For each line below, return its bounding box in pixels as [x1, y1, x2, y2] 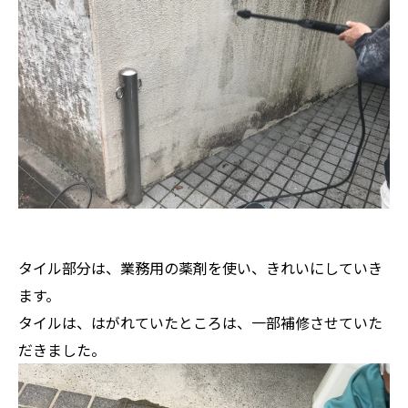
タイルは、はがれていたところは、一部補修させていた [18, 311, 382, 333]
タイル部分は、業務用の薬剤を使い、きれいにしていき [18, 256, 382, 279]
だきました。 [18, 338, 106, 361]
